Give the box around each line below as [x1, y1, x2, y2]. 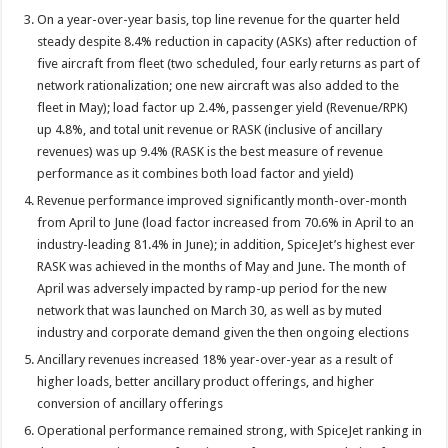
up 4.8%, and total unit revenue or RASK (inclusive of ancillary [37, 121, 383, 137]
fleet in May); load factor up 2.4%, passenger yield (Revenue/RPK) [37, 99, 409, 115]
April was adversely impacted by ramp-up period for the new [37, 280, 388, 296]
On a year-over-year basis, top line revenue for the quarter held [37, 11, 401, 27]
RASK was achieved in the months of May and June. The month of [37, 258, 407, 274]
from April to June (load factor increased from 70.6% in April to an [37, 214, 415, 230]
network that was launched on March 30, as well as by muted [37, 302, 383, 318]
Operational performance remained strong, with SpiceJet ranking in [37, 422, 423, 438]
